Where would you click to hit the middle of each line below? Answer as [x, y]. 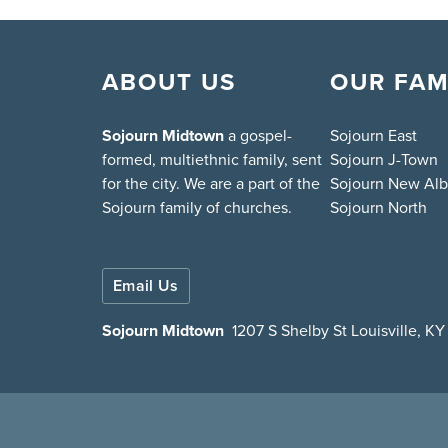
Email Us [146, 285]
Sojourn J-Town [384, 159]
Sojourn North [378, 207]
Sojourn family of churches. [197, 207]
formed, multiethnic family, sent [212, 159]
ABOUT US [169, 82]
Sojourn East [373, 135]
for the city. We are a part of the [211, 183]
